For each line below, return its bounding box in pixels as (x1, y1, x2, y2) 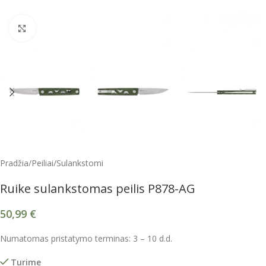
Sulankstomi (56, 157, 103, 169)
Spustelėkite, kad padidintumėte (35, 23, 150, 33)
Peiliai (31, 157, 53, 169)
